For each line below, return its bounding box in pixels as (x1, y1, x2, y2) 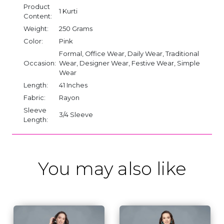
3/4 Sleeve (59, 110, 93, 118)
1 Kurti (59, 6, 77, 15)
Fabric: (23, 93, 45, 101)
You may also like (38, 157, 186, 179)
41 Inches (59, 80, 87, 89)
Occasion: (23, 58, 56, 67)
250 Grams (59, 24, 92, 32)
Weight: (23, 24, 48, 32)
